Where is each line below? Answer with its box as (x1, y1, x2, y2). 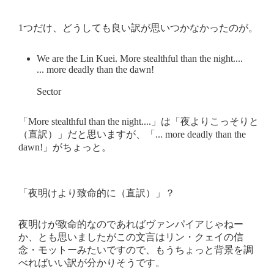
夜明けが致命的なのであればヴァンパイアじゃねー (18, 218, 243, 229)
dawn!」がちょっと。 (18, 141, 111, 152)
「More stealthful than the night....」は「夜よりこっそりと (18, 116, 259, 127)
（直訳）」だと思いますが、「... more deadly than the (18, 128, 246, 139)
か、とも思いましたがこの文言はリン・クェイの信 (18, 231, 243, 242)
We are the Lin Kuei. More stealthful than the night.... (37, 53, 243, 64)
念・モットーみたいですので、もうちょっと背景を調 (18, 244, 253, 255)
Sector (37, 86, 61, 97)
